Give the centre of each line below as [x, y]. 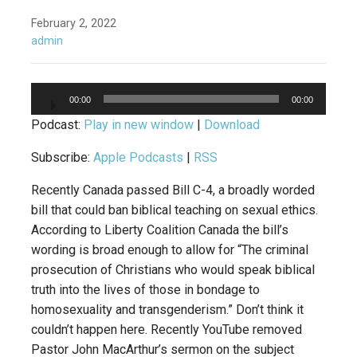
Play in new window [139, 125]
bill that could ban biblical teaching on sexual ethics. [175, 210]
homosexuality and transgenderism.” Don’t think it [167, 310]
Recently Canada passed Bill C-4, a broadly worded [173, 190]
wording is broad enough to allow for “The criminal [170, 250]
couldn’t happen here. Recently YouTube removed [167, 330]
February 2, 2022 [74, 24]
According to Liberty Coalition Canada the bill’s [160, 230]
